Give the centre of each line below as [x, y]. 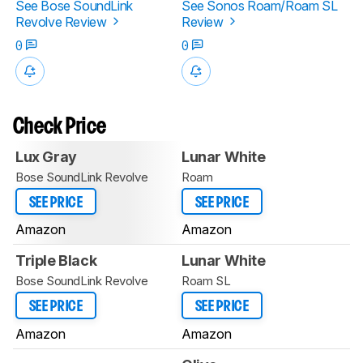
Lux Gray [46, 156]
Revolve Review [62, 21]
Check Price [60, 127]
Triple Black [56, 261]
